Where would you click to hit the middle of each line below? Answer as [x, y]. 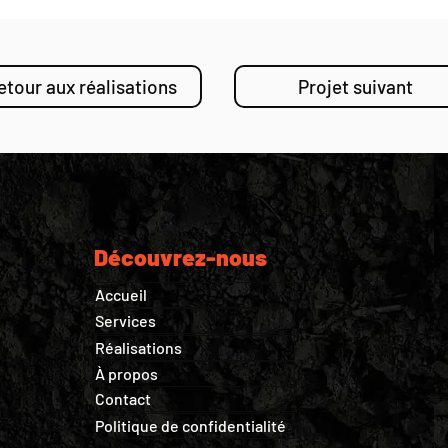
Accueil [120, 294]
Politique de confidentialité [190, 425]
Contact [122, 398]
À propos [126, 373]
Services [125, 320]
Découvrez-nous [180, 257]
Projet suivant [355, 86]
